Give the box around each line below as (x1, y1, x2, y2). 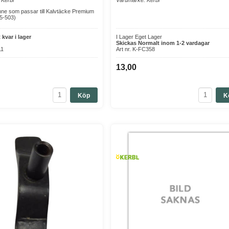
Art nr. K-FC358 (116, 45, 155, 52)
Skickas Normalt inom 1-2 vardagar (116, 39, 210, 46)
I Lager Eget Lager (116, 33, 162, 40)
